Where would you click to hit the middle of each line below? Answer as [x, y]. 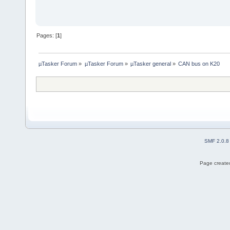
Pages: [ [47, 35]
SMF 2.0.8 [217, 141]
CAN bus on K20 [199, 63]
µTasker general [150, 63]
